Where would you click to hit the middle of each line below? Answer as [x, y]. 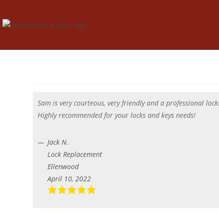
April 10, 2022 [69, 179]
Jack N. [58, 142]
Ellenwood [63, 166]
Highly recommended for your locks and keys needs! [117, 115]
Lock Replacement [75, 154]
